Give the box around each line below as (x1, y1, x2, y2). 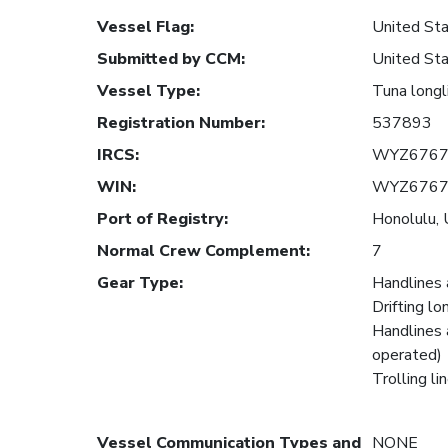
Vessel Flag (97, 16, 190, 39)
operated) (372, 344, 442, 367)
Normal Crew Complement (97, 240, 306, 263)
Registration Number (97, 112, 261, 135)
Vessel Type (97, 80, 196, 103)
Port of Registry (97, 208, 224, 231)
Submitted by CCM (97, 48, 241, 71)
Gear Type (97, 272, 179, 295)
